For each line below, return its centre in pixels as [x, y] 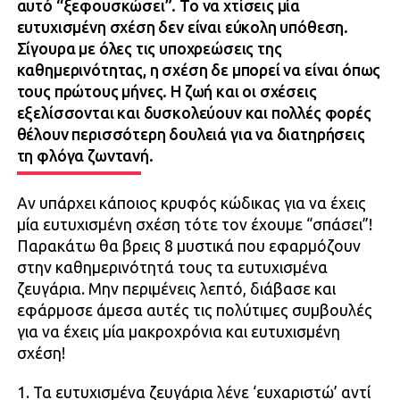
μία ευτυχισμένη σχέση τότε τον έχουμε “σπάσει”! [194, 225]
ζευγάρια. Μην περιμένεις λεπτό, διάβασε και [176, 289]
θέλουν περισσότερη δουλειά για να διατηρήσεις [191, 135]
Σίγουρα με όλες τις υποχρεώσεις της [149, 49]
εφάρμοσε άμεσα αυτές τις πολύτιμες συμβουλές [194, 311]
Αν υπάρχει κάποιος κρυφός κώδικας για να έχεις [191, 204]
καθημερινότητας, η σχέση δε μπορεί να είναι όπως [199, 71]
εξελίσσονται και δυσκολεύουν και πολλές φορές [194, 113]
